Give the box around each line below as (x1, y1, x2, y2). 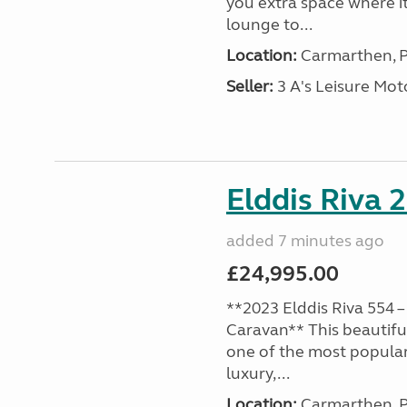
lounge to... (225, 15, 313, 35)
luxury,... (225, 363, 290, 383)
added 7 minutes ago (225, 231, 384, 251)
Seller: (225, 76, 273, 96)
